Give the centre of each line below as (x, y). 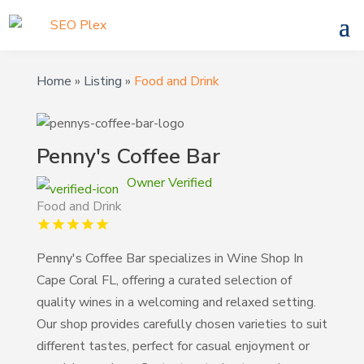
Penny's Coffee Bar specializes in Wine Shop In (169, 258)
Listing (102, 81)
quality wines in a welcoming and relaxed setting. (176, 302)
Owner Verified (169, 183)
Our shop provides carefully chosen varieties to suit (182, 324)
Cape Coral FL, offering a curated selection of (164, 280)
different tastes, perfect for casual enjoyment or (173, 346)
